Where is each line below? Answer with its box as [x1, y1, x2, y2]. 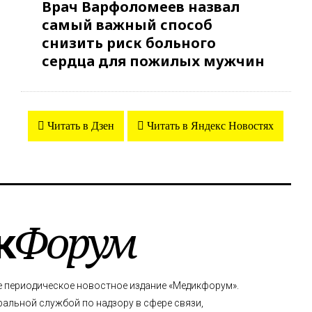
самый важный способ [42, 15, 212, 34]
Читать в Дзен [45, 119, 115, 132]
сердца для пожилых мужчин [42, 51, 265, 70]
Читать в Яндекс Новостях [144, 119, 274, 132]
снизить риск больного [42, 33, 216, 52]
